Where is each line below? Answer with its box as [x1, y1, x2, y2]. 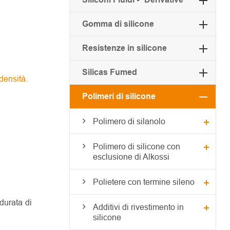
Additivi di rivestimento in [92, 202, 184, 212]
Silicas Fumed [82, 67, 137, 77]
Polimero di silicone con [92, 141, 180, 151]
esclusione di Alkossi [92, 151, 169, 161]
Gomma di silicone [82, 18, 154, 29]
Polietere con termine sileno [92, 177, 195, 186]
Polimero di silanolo [92, 116, 165, 126]
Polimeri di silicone [82, 91, 156, 101]
